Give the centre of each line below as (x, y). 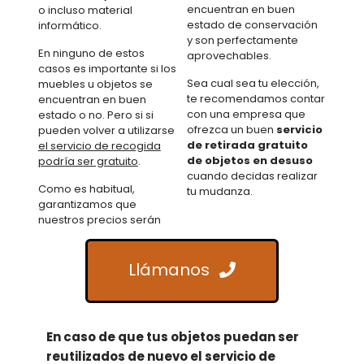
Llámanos (169, 269)
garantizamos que (87, 204)
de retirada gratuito (248, 145)
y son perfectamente (243, 40)
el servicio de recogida (99, 145)
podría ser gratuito (88, 161)
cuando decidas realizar (253, 175)
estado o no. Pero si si (95, 115)
